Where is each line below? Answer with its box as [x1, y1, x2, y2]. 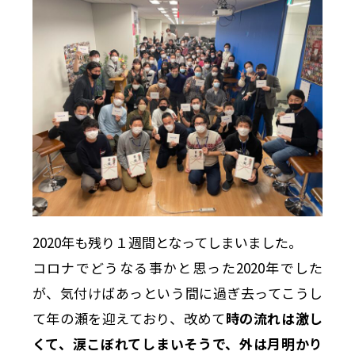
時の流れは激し [225, 308, 323, 329]
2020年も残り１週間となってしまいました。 [32, 232, 302, 253]
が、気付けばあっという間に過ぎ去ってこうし [32, 283, 323, 303]
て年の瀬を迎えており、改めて [32, 308, 226, 329]
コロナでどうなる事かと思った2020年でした [32, 258, 323, 278]
